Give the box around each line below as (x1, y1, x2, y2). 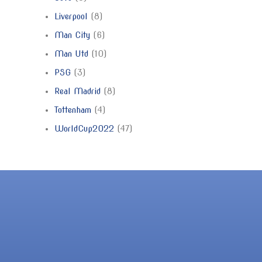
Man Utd (54, 49, 88, 58)
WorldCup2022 (54, 124, 114, 133)
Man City (54, 30, 90, 40)
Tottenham (54, 105, 91, 115)
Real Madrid (54, 87, 101, 96)
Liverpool (54, 12, 88, 21)
